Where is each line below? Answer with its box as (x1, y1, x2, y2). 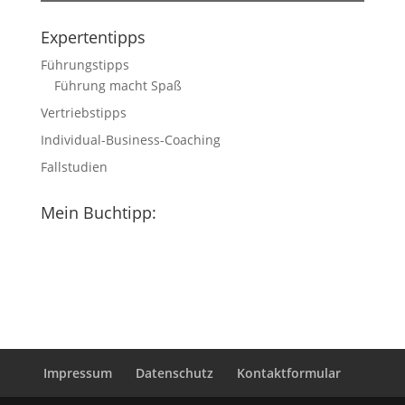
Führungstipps (40, 56, 129, 73)
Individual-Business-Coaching (40, 131, 221, 148)
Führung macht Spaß (53, 77, 182, 94)
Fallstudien (40, 158, 108, 175)
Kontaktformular (237, 364, 342, 381)
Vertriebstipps (40, 104, 127, 121)
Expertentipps (40, 26, 146, 48)
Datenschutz (136, 364, 214, 381)
